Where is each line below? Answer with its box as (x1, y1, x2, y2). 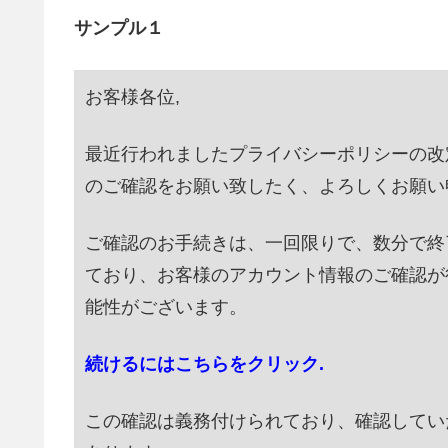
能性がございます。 (85, 296, 247, 317)
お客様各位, (85, 86, 180, 107)
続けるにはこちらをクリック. (85, 354, 324, 375)
